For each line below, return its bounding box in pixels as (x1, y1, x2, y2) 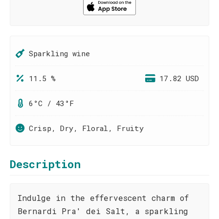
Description (10, 157, 81, 171)
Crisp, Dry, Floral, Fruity (29, 123, 144, 133)
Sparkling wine (29, 48, 90, 58)
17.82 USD (159, 73, 199, 83)
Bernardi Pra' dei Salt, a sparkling (18, 206, 188, 216)
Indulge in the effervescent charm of (18, 193, 189, 203)
